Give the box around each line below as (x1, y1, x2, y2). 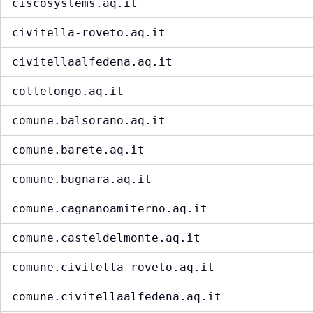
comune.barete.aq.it (12, 143, 145, 157)
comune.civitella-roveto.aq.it (12, 261, 214, 275)
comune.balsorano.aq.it (12, 114, 166, 128)
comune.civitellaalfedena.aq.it (12, 290, 221, 304)
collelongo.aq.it (12, 85, 124, 99)
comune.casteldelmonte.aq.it (12, 231, 201, 245)
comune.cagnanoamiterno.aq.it (12, 202, 208, 216)
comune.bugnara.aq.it (12, 173, 152, 187)
